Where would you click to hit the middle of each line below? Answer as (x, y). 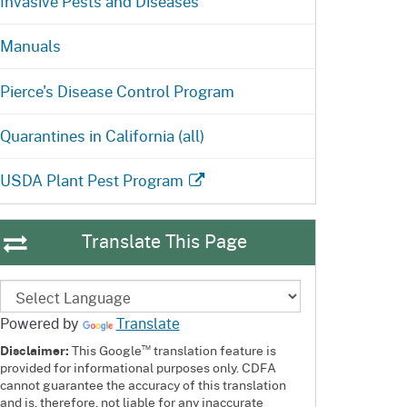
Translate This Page (165, 241)
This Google (105, 350)
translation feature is (213, 350)
